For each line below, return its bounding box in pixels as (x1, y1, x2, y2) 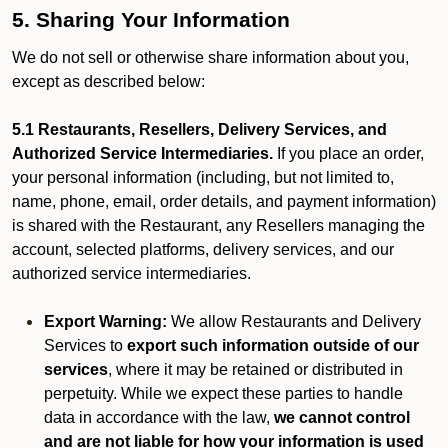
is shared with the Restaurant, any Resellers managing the (12, 217, 425, 234)
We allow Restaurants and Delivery (167, 313, 421, 330)
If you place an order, (273, 145, 424, 162)
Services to (44, 337, 127, 354)
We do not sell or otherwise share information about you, (12, 49, 409, 66)
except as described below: (12, 73, 205, 90)
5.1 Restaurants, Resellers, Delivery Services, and (12, 121, 387, 138)
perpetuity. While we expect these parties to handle (44, 385, 403, 402)
